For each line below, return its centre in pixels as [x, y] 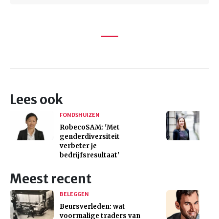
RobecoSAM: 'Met [90, 127]
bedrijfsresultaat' [89, 155]
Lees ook [36, 99]
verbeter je [78, 146]
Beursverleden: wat [92, 206]
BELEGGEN [74, 194]
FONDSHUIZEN [80, 115]
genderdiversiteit [90, 136]
